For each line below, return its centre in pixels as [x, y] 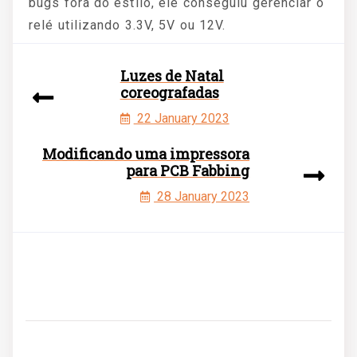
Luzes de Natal [172, 76]
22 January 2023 [181, 118]
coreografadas [169, 92]
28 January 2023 [202, 196]
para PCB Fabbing [188, 171]
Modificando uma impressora [146, 154]
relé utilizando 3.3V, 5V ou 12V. [127, 25]
